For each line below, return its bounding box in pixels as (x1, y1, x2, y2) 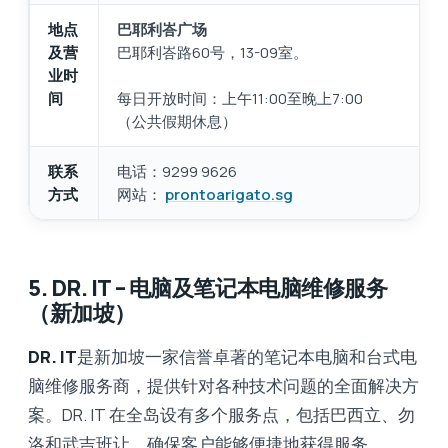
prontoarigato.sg (165, 183, 293, 205)
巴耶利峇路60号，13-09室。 (117, 41, 308, 63)
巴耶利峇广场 (117, 18, 207, 40)
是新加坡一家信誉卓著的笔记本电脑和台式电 (77, 344, 417, 368)
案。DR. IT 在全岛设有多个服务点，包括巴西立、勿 (28, 402, 415, 426)
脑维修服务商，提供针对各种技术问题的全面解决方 (28, 373, 419, 397)
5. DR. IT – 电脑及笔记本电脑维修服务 (28, 272, 388, 303)
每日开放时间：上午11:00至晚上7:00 (117, 87, 363, 109)
